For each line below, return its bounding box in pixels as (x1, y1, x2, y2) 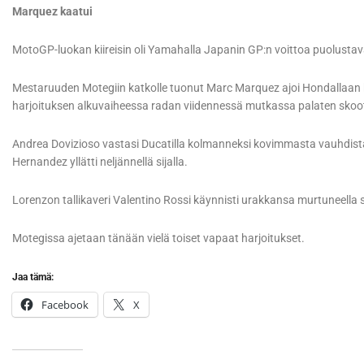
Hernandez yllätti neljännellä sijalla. (12, 155, 188, 169)
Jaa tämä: (12, 271, 54, 284)
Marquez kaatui (12, 5, 93, 19)
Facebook (41, 297, 89, 313)
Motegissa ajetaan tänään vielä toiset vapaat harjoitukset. (12, 232, 305, 245)
